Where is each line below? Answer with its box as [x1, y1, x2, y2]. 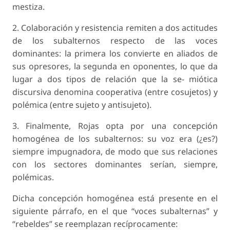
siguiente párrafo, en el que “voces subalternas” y [12, 205, 218, 217]
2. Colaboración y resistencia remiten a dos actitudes [12, 22, 218, 34]
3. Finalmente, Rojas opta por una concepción [12, 120, 218, 132]
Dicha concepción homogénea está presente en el [12, 193, 218, 204]
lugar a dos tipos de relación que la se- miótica [12, 73, 218, 85]
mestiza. [12, 1, 45, 13]
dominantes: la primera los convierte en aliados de [12, 48, 218, 60]
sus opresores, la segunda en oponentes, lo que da [12, 61, 218, 72]
